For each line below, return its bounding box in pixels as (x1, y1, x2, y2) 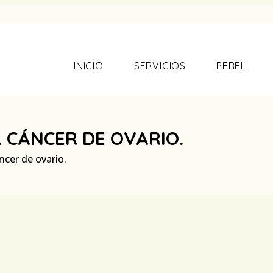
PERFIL (216, 60, 249, 72)
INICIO (73, 60, 104, 72)
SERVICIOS (133, 60, 186, 72)
